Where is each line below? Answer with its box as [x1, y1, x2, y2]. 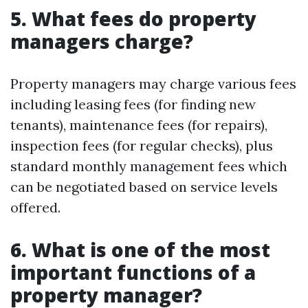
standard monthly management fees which [10, 157, 287, 175]
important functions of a [10, 259, 256, 285]
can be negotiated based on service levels [10, 178, 278, 195]
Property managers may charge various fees [10, 75, 296, 92]
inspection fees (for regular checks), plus [10, 137, 273, 154]
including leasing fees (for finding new [10, 96, 256, 113]
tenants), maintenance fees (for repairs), [10, 116, 267, 133]
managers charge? [10, 28, 193, 54]
